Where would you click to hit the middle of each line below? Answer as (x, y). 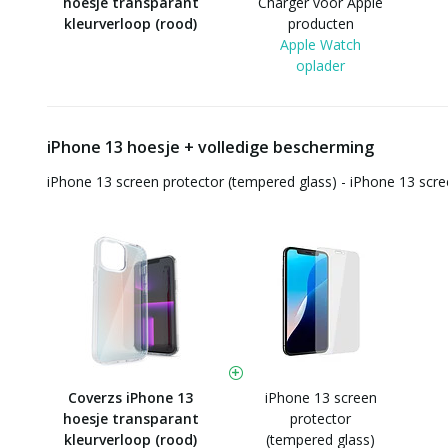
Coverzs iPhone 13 (130, 397)
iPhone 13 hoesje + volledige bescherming (210, 147)
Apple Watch (320, 44)
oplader (320, 65)
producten (320, 23)
